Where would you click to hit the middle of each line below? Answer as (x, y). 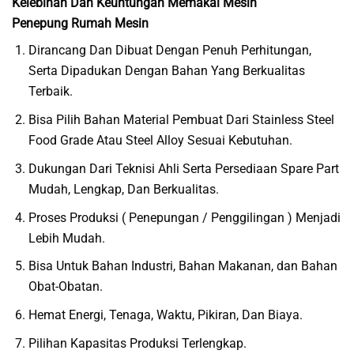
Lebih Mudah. (67, 238)
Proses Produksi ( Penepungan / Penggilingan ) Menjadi (185, 217)
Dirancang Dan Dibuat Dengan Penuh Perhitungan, (170, 50)
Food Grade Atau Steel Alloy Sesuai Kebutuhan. (161, 140)
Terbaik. (51, 91)
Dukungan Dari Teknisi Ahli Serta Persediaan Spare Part (184, 168)
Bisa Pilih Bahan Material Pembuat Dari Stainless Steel (182, 119)
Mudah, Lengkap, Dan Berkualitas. (124, 189)
